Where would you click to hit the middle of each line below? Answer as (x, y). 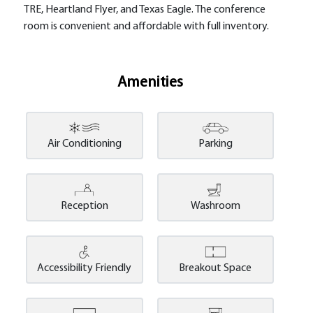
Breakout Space (216, 269)
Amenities (150, 83)
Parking (215, 144)
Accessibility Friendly (85, 269)
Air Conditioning (84, 144)
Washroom (215, 206)
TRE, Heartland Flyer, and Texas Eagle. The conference (145, 10)
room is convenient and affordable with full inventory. (147, 27)
